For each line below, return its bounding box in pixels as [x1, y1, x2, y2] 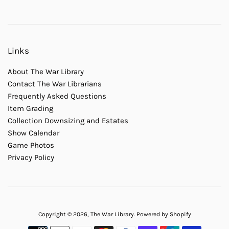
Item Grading [8, 104, 53, 113]
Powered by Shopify [136, 211, 191, 218]
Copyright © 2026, [38, 211, 90, 218]
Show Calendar [8, 128, 59, 138]
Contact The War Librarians [8, 79, 102, 89]
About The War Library [8, 67, 84, 77]
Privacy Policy [8, 153, 54, 163]
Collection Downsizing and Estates [8, 116, 128, 126]
